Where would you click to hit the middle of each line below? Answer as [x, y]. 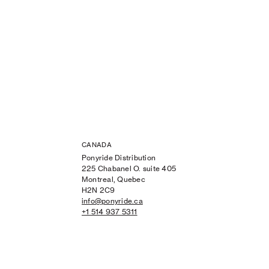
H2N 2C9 [98, 190]
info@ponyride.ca [112, 201]
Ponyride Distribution [119, 158]
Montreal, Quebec [113, 180]
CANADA [97, 145]
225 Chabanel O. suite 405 [129, 169]
